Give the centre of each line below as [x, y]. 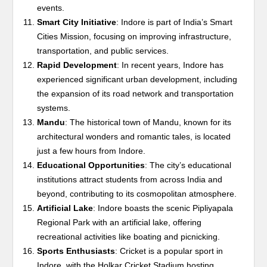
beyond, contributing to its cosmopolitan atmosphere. [137, 194]
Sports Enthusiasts [76, 251]
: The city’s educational [188, 165]
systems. [54, 108]
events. [51, 8]
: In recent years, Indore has [170, 65]
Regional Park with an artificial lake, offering [119, 223]
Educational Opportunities [91, 165]
